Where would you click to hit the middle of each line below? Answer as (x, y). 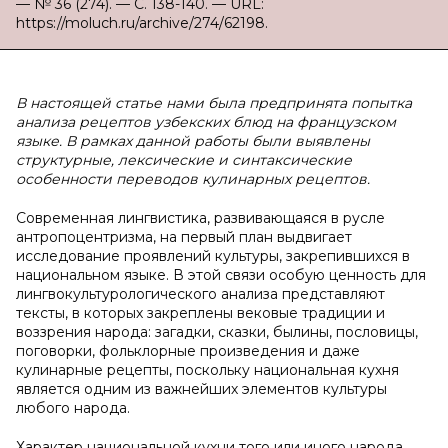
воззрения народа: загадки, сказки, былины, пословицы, (217, 332)
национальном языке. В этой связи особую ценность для (221, 275)
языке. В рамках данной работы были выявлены (193, 141)
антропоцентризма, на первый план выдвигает (184, 237)
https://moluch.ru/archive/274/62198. (142, 23)
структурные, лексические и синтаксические (184, 160)
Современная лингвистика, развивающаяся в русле (200, 218)
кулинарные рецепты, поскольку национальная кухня (207, 370)
